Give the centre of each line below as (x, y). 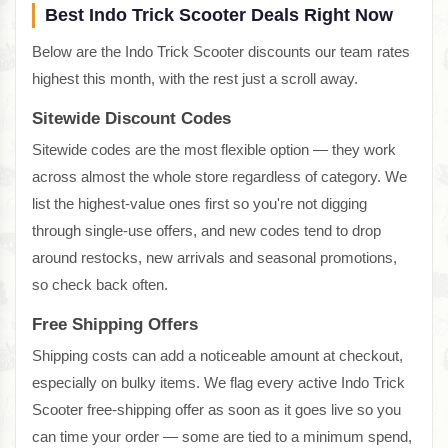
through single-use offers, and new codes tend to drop (206, 231)
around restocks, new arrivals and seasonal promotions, (214, 258)
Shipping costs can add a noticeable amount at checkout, (217, 356)
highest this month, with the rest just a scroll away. (195, 79)
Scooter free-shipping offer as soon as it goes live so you (216, 410)
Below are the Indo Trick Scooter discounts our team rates (221, 52)
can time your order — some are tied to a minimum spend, (222, 437)
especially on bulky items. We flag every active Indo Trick (218, 383)
